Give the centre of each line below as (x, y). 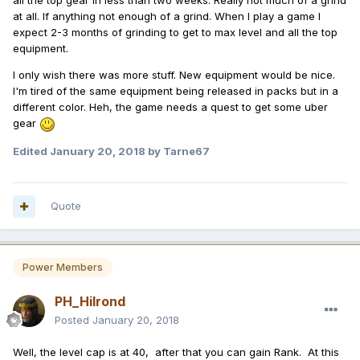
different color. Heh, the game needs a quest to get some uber (170, 107)
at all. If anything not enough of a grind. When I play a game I (167, 16)
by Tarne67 (178, 151)
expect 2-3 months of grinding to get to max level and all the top (175, 33)
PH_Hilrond (90, 301)
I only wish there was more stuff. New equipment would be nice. (174, 75)
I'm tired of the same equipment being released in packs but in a (176, 91)
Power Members (63, 268)
